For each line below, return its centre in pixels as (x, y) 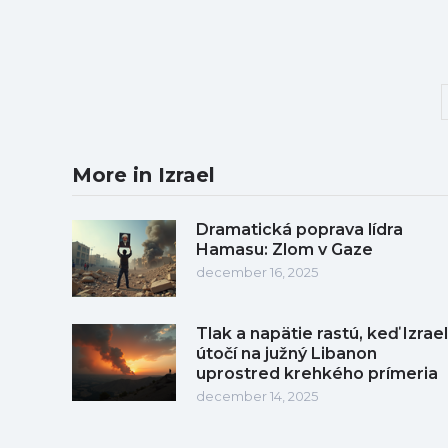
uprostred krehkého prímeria (317, 373)
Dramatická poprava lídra (299, 229)
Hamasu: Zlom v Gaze (284, 249)
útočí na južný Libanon (286, 353)
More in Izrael (143, 174)
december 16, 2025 (257, 271)
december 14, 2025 (257, 395)
